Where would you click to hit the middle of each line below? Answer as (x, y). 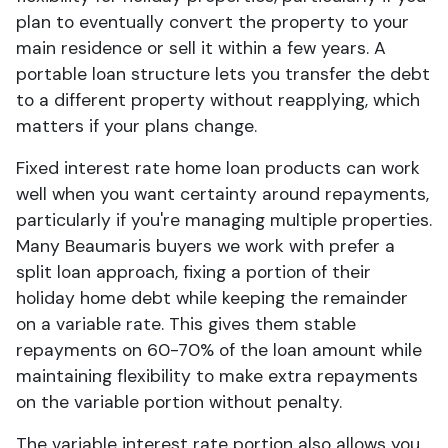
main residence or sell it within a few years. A (201, 48)
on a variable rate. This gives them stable (186, 324)
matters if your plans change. (136, 126)
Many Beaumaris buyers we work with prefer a (205, 246)
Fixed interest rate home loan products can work (218, 168)
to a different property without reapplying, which (218, 100)
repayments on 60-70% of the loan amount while (219, 350)
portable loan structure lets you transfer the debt (223, 74)
